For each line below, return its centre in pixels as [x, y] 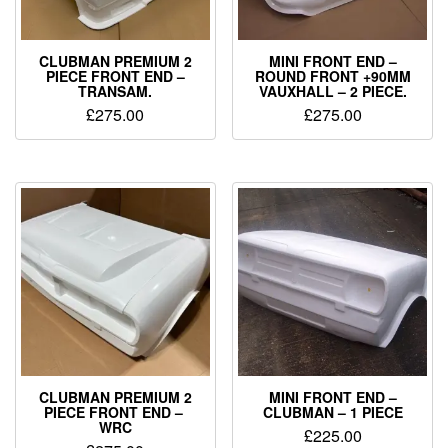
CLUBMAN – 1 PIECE [332, 412]
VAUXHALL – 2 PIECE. [332, 90]
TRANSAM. [115, 90]
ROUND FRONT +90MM [332, 75]
